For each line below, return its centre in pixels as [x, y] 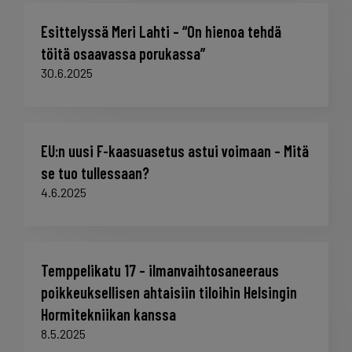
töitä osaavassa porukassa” [123, 54]
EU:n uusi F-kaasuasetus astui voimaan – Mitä [175, 151]
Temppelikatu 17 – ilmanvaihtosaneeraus [160, 271]
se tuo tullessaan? [95, 173]
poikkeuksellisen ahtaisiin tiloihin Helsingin [169, 293]
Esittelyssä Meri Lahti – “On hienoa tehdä [161, 32]
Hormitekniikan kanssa [108, 315]
